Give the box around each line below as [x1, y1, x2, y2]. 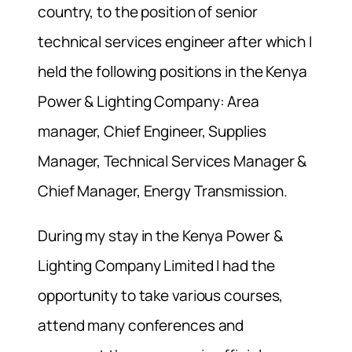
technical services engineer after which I [38, 31, 312, 53]
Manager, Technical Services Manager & [38, 151, 307, 172]
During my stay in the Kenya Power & [38, 225, 283, 247]
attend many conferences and [38, 315, 244, 336]
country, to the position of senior [38, 2, 258, 23]
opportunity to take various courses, [38, 285, 284, 306]
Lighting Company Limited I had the [38, 255, 275, 277]
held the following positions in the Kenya [38, 61, 307, 82]
